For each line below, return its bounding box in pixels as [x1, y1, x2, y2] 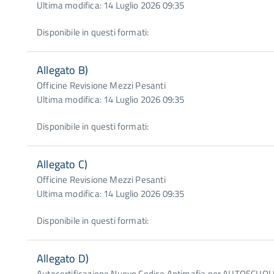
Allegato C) [37, 156, 87, 172]
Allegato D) [37, 250, 89, 267]
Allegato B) [37, 62, 88, 78]
